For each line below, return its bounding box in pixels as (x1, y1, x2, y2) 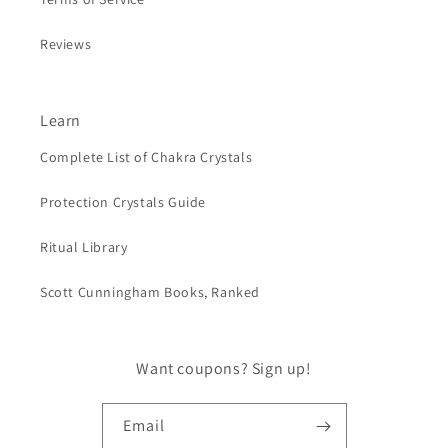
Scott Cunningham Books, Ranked (40, 282, 260, 301)
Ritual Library (40, 237, 128, 256)
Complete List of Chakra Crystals (40, 147, 253, 166)
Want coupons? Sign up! (136, 357, 312, 379)
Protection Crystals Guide (40, 192, 206, 211)
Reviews (40, 34, 92, 53)
